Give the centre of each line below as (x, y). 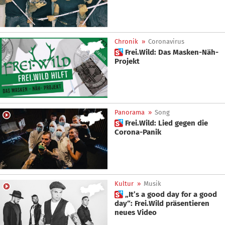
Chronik (126, 41)
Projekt (127, 61)
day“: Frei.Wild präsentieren (162, 203)
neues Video (136, 212)
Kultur (124, 183)
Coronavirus (166, 41)
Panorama (130, 113)
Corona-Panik (138, 132)
